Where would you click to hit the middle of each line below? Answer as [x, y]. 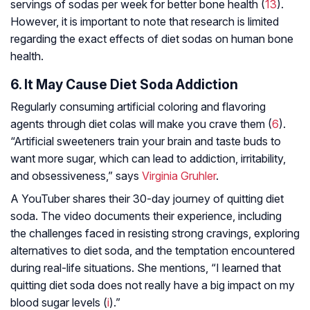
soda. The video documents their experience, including [146, 216]
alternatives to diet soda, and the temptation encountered [153, 251]
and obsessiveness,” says [76, 176]
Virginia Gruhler [179, 176]
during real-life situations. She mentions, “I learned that [146, 268]
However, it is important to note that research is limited [145, 22]
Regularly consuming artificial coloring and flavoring [138, 107]
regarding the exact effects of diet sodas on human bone [152, 39]
